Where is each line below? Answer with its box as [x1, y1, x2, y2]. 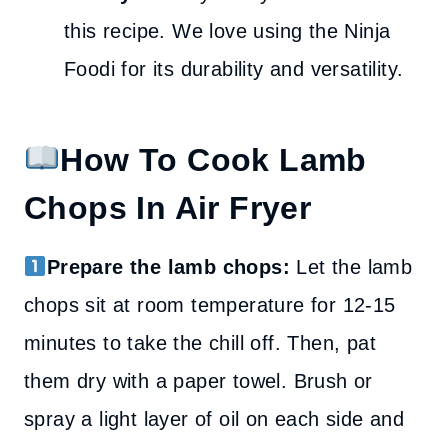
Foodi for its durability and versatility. [64, 58, 404, 80]
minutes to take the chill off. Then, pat [24, 332, 376, 354]
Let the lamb [289, 256, 413, 278]
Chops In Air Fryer [24, 190, 312, 226]
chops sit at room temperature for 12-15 [24, 294, 396, 316]
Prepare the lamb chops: [46, 256, 290, 278]
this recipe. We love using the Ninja [64, 20, 391, 42]
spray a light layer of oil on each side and [24, 408, 405, 430]
